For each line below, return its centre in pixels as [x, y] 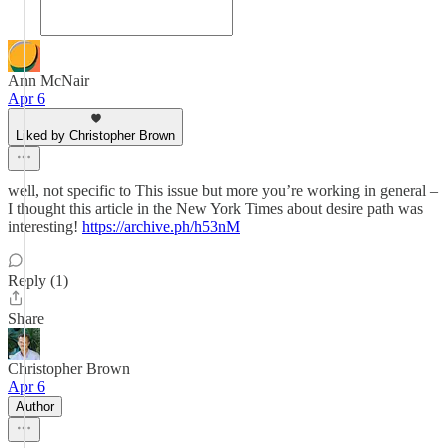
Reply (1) [38, 280]
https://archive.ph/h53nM [161, 226]
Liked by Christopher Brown [95, 135]
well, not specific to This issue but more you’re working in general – [223, 190]
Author [35, 406]
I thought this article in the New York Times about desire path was [215, 208]
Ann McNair [48, 80]
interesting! [45, 226]
